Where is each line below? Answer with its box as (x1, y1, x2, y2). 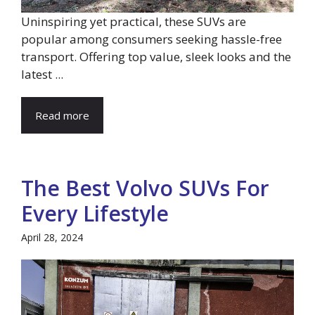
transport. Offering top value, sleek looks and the (21, 49, 291, 65)
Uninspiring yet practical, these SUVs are (21, 13, 246, 30)
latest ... (21, 66, 63, 83)
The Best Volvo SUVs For (21, 174, 269, 203)
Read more (35, 108, 89, 123)
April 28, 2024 (21, 231, 83, 245)
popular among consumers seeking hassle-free (21, 31, 282, 48)
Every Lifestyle (21, 199, 169, 229)
